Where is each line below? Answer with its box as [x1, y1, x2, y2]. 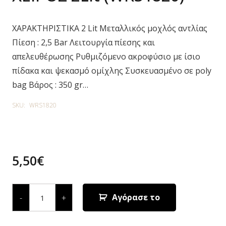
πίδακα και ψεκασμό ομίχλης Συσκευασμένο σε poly [12, 65, 211, 76]
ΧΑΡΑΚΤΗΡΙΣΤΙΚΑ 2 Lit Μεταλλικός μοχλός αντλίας [12, 23, 207, 34]
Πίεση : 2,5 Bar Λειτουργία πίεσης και [12, 37, 155, 48]
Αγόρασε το [111, 192, 160, 203]
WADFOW [29, 182, 65, 193]
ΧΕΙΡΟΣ [29, 198, 56, 209]
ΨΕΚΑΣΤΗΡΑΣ [29, 190, 80, 201]
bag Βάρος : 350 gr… [12, 79, 88, 90]
